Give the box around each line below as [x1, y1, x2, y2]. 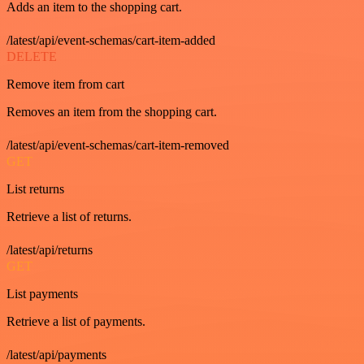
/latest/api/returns [6, 243, 93, 257]
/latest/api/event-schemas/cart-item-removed [6, 138, 229, 152]
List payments [6, 287, 78, 301]
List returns [6, 182, 64, 196]
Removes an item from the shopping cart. [6, 105, 217, 119]
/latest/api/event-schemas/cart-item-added [6, 33, 215, 47]
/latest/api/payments [6, 348, 106, 362]
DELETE [6, 50, 57, 63]
